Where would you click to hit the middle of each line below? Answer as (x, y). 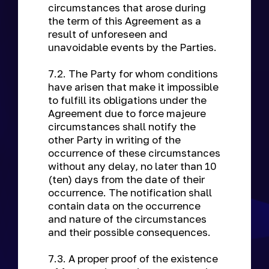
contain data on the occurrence (124, 206)
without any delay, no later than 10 (132, 166)
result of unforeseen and (108, 34)
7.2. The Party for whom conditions (133, 74)
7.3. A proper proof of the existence (133, 258)
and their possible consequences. (131, 232)
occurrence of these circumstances (134, 153)
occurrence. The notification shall (130, 192)
